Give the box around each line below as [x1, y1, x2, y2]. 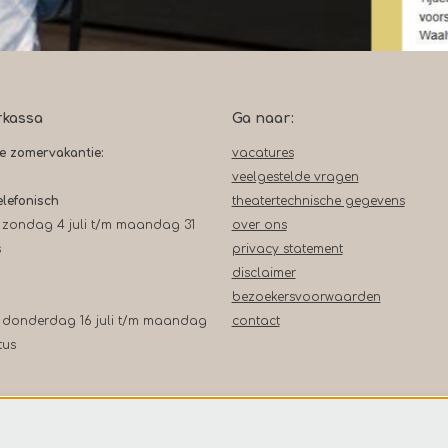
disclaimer [231, 265, 296, 280]
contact [231, 313, 280, 328]
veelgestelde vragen [231, 169, 359, 184]
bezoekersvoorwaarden [231, 289, 381, 304]
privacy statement [231, 241, 343, 256]
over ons [231, 217, 287, 232]
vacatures [231, 145, 294, 160]
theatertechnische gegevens [231, 193, 405, 208]
